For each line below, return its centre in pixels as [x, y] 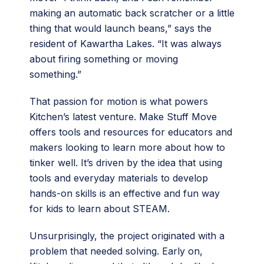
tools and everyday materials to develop [119, 178]
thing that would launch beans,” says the [121, 28]
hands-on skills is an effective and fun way [125, 193]
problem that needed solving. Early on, [116, 251]
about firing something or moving [104, 59]
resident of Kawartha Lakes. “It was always [126, 44]
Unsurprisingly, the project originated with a [127, 236]
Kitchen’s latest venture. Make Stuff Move [123, 117]
